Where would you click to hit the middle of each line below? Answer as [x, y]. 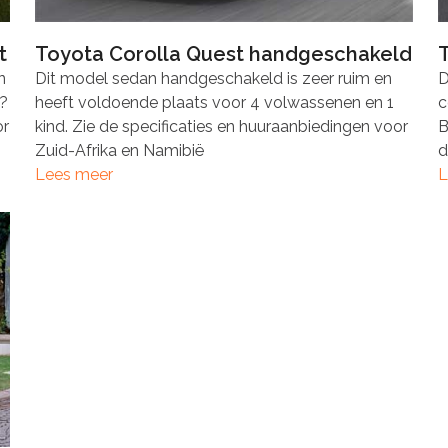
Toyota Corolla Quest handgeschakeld [223, 54]
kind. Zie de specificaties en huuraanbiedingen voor [221, 126]
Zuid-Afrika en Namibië [119, 150]
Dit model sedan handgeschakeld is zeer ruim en [213, 78]
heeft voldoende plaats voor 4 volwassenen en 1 [214, 102]
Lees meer [73, 174]
